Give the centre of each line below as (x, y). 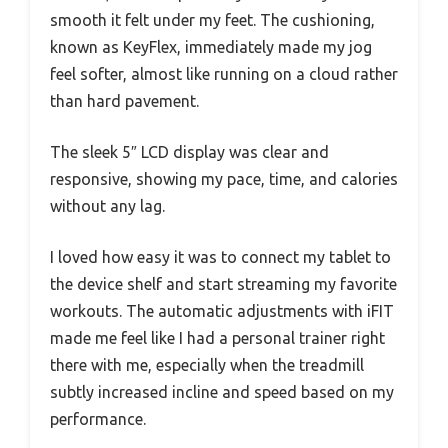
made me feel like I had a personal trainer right (217, 338)
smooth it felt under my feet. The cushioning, (212, 20)
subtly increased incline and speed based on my (222, 392)
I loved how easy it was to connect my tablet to (220, 257)
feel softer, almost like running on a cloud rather (224, 74)
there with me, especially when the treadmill (207, 365)
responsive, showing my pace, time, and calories (224, 179)
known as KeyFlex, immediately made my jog (211, 47)
